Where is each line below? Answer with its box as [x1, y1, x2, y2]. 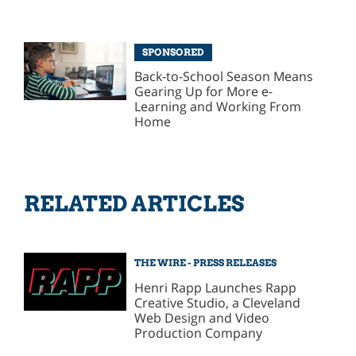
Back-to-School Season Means [134, 68, 314, 86]
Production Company [134, 324, 263, 342]
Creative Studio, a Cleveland [134, 294, 301, 312]
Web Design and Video [134, 309, 270, 327]
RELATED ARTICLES [23, 191, 244, 218]
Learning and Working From [134, 98, 302, 116]
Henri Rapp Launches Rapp [134, 279, 297, 297]
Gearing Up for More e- [134, 83, 273, 101]
